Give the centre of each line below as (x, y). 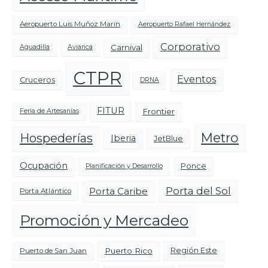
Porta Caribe (118, 191)
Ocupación (44, 165)
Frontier (159, 111)
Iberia (123, 138)
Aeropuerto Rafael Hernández (184, 24)
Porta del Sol (198, 191)
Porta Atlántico (45, 191)
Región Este (194, 251)
